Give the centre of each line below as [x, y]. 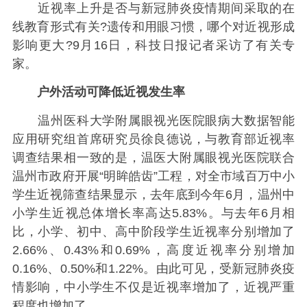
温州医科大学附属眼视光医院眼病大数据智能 [153, 120]
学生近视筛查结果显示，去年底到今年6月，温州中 [153, 194]
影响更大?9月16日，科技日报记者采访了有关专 [153, 45]
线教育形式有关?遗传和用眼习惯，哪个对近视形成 [153, 26]
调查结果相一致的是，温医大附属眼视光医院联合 [153, 157]
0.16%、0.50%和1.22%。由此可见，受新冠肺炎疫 [153, 268]
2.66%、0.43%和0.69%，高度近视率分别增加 [153, 250]
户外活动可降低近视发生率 [105, 92]
